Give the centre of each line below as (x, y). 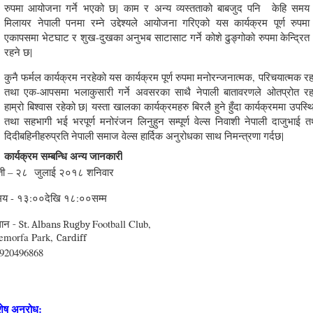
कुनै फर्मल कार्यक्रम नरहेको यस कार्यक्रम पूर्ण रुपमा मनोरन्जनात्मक (128, 77)
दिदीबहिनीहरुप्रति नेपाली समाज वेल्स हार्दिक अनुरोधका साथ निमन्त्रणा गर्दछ (143, 135)
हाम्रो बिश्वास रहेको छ (45, 106)
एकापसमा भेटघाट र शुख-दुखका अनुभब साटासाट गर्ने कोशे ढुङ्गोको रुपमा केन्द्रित (157, 37)
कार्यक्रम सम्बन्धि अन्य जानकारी (63, 156)
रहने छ (17, 52)
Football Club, (122, 224)
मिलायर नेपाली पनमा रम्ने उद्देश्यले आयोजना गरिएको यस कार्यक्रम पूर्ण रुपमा (157, 22)
